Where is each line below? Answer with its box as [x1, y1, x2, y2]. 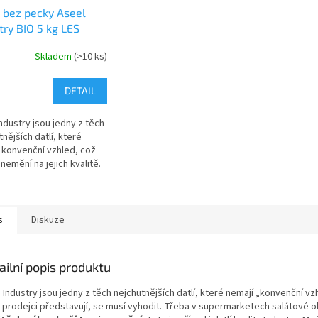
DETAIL [64, 84, 96, 97]
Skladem [34, 50, 74, 65]
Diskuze [31, 212, 65, 227]
